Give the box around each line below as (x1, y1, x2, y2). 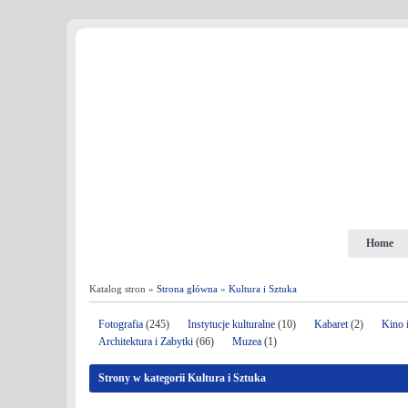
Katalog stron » (89, 283, 157, 294)
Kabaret (314, 318, 348, 331)
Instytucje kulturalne (188, 318, 275, 331)
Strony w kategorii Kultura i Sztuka (98, 372, 266, 384)
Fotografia (98, 318, 143, 331)
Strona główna (157, 283, 218, 294)
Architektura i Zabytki (98, 335, 193, 348)
